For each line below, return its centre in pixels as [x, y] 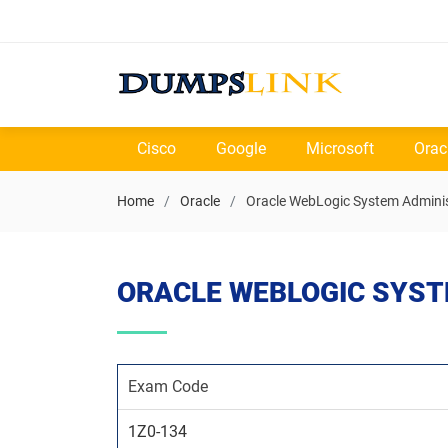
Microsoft [340, 148]
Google [241, 148]
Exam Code [168, 386]
